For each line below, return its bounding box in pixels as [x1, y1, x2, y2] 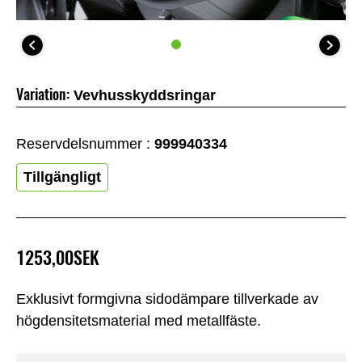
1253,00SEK [16, 246, 99, 271]
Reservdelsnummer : [16, 136, 154, 153]
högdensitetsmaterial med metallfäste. [16, 312, 261, 329]
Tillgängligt [23, 169, 101, 186]
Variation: [16, 84, 69, 105]
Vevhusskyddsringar [74, 87, 216, 104]
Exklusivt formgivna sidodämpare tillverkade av [16, 290, 318, 307]
